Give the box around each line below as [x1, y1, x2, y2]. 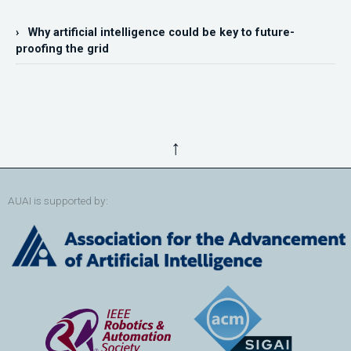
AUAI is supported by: [8, 194, 108, 208]
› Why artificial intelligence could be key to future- [16, 26, 295, 40]
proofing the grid [16, 42, 109, 56]
